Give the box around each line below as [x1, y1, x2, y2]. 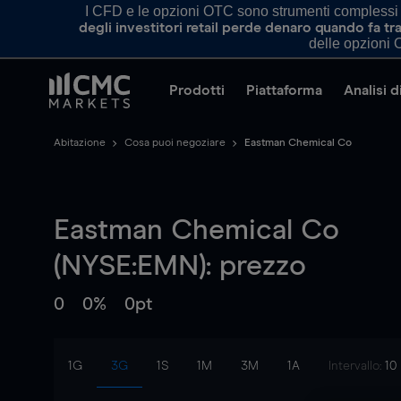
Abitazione [54, 138, 106, 149]
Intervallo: [328, 360, 385, 372]
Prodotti [169, 83, 225, 98]
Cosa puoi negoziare [124, 138, 226, 149]
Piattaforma [246, 83, 322, 98]
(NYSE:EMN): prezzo [54, 252, 306, 281]
